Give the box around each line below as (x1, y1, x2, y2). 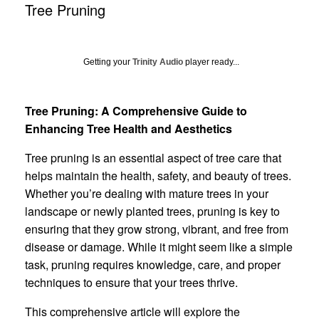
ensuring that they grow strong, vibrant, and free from (25, 220, 288, 237)
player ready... (183, 56, 239, 67)
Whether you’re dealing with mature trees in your (25, 184, 268, 202)
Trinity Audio (132, 56, 183, 67)
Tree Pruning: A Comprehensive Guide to (25, 102, 247, 119)
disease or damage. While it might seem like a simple (25, 238, 293, 255)
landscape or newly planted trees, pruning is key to (25, 202, 280, 219)
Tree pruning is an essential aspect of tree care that (25, 149, 281, 166)
